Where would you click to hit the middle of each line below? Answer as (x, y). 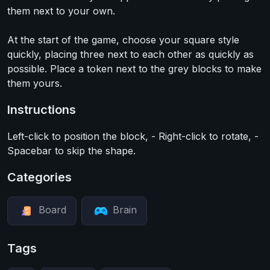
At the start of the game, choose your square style (123, 40)
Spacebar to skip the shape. (71, 151)
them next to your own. (61, 11)
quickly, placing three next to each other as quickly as (130, 54)
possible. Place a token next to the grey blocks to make (134, 69)
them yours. (35, 83)
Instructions (42, 110)
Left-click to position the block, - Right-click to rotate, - (133, 136)
